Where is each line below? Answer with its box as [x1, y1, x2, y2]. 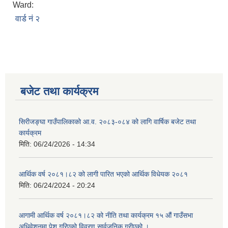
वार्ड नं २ [15, 14, 40, 23]
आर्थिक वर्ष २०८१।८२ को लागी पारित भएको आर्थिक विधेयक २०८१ [19, 170, 188, 179]
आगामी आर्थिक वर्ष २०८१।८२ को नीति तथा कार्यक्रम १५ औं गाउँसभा [19, 211, 193, 220]
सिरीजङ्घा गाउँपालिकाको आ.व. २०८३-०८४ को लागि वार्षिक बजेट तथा [19, 118, 196, 126]
